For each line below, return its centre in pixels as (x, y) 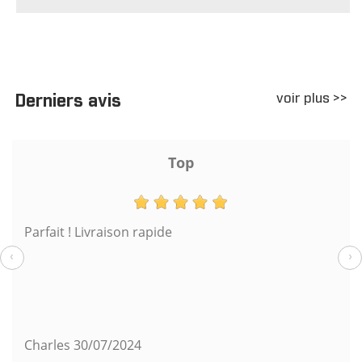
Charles (47, 345)
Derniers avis (68, 101)
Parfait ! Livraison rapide (98, 232)
